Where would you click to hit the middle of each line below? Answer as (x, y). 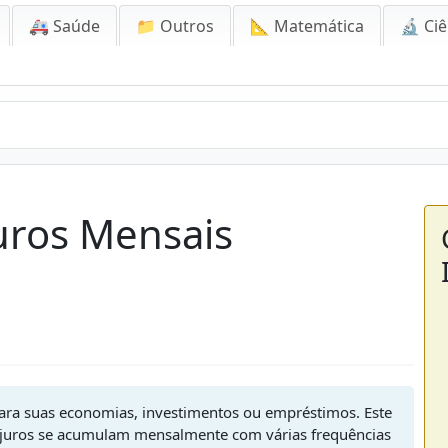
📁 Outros (175, 26)
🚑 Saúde (64, 26)
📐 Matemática (307, 26)
